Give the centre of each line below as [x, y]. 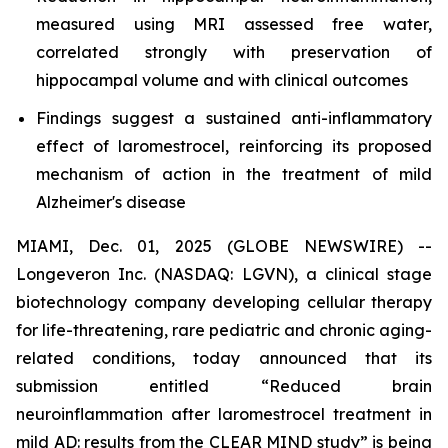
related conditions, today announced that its [224, 358]
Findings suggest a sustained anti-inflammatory [234, 118]
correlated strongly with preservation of [234, 51]
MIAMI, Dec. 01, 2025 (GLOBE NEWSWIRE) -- [224, 246]
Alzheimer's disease [111, 202]
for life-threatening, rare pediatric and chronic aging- [224, 330]
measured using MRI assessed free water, [234, 23]
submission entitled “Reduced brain [224, 386]
